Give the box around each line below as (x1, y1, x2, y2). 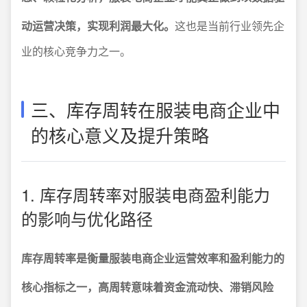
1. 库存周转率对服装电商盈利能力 (21, 182, 270, 207)
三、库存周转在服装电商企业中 (31, 97, 280, 123)
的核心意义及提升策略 (31, 122, 209, 148)
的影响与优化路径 (21, 206, 153, 231)
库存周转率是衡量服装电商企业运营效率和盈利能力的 (21, 250, 284, 267)
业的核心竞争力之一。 (21, 43, 131, 60)
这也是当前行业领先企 (175, 18, 284, 34)
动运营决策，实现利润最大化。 (21, 18, 175, 34)
